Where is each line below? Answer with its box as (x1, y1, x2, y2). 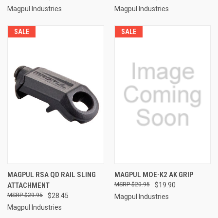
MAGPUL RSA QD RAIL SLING (7, 170, 96, 179)
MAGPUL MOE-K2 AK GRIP (114, 170, 193, 179)
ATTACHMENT (7, 181, 50, 190)
